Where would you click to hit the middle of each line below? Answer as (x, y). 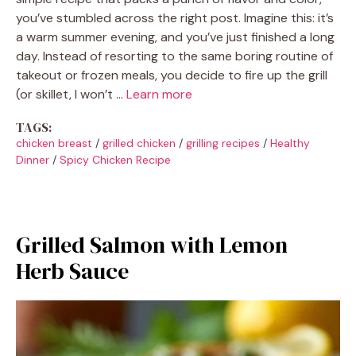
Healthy (290, 143)
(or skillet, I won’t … (71, 94)
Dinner (33, 159)
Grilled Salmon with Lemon (152, 244)
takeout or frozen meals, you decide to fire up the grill (172, 75)
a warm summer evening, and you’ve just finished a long (175, 37)
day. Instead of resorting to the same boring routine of (174, 56)
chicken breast (54, 143)
